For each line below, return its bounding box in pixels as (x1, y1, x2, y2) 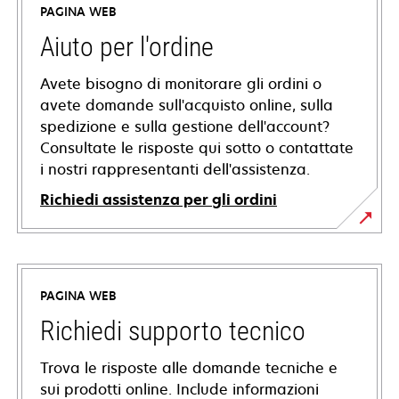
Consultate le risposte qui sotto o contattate (40, 138, 354, 159)
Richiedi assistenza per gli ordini (40, 190, 277, 210)
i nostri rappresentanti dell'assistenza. (40, 159, 310, 180)
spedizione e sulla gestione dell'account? (40, 117, 330, 137)
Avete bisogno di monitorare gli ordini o (40, 74, 322, 94)
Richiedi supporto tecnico (40, 315, 305, 347)
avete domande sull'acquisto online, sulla (40, 95, 333, 116)
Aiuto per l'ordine (40, 31, 214, 63)
